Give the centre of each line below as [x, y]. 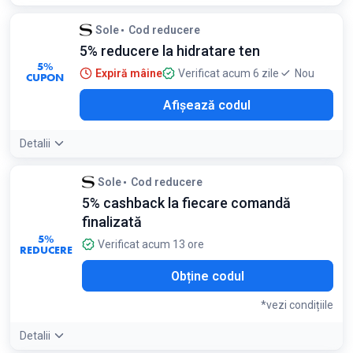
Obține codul [208, 276]
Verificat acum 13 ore [151, 244]
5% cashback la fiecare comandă [186, 203]
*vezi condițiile [297, 305]
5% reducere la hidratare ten [170, 51]
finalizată [112, 222]
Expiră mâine [129, 73]
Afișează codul [206, 105]
